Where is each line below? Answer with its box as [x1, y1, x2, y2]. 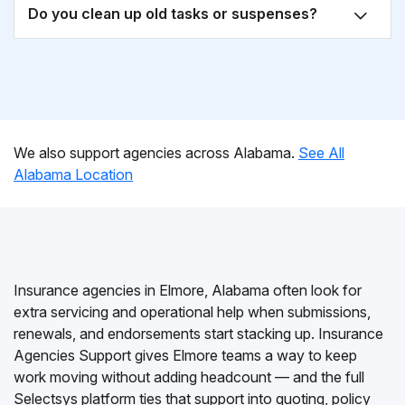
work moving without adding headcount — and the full [14, 368, 364, 386]
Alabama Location [14, 165, 133, 184]
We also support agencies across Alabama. [14, 144, 298, 162]
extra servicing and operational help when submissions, [14, 303, 371, 321]
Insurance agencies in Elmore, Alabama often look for [14, 281, 362, 299]
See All [298, 144, 344, 162]
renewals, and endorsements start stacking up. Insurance [14, 325, 383, 343]
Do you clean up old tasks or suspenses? [28, 5, 317, 23]
